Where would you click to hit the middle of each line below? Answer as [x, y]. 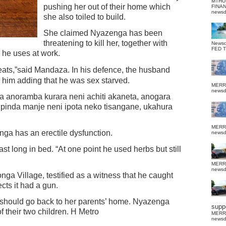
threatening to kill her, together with [105, 43]
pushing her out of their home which [107, 7]
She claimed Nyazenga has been [103, 33]
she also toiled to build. [84, 17]
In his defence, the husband [121, 70]
